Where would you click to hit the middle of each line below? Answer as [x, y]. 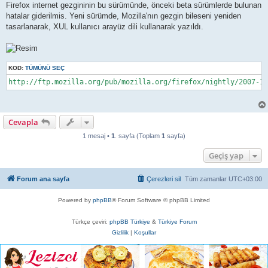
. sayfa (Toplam [138, 135]
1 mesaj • [97, 135]
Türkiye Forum [177, 221]
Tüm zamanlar [207, 179]
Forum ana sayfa [43, 179]
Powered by [75, 200]
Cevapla [23, 122]
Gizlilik [120, 232]
